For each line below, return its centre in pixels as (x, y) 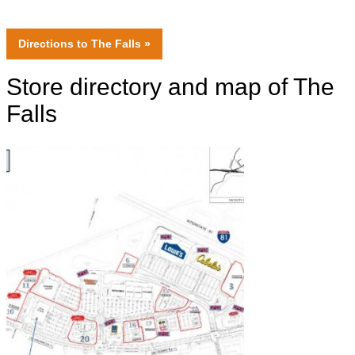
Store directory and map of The (170, 87)
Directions (46, 44)
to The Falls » (112, 44)
